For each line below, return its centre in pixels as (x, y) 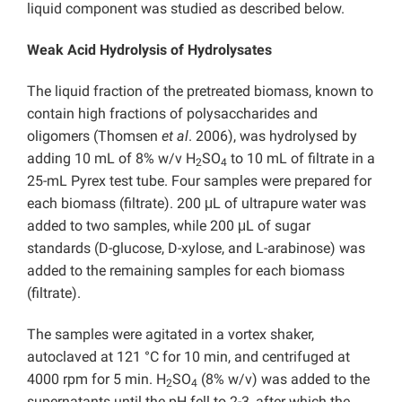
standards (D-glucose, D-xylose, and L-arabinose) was (196, 249)
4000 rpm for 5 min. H (96, 380)
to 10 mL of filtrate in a (301, 159)
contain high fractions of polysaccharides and (172, 114)
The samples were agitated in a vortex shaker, (170, 335)
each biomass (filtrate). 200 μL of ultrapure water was (197, 204)
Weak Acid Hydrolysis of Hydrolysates (149, 50)
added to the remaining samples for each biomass (186, 271)
